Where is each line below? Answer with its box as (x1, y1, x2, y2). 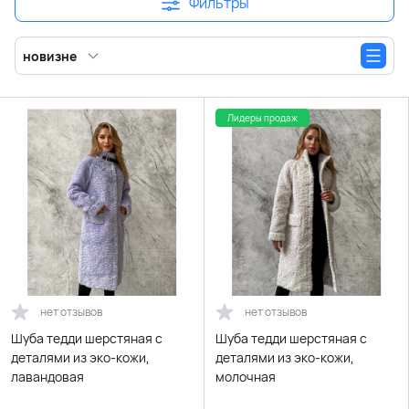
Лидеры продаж (227, 111, 298, 125)
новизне (23, 47, 77, 65)
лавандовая (11, 368, 84, 386)
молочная (215, 368, 276, 386)
